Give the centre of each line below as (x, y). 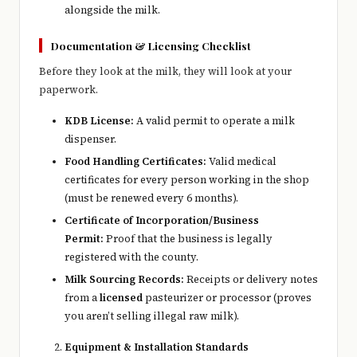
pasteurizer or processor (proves (227, 298)
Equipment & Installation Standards (157, 347)
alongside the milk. (112, 10)
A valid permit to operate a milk (214, 120)
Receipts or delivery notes (251, 280)
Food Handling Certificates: (135, 161)
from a (82, 298)
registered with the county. (131, 257)
